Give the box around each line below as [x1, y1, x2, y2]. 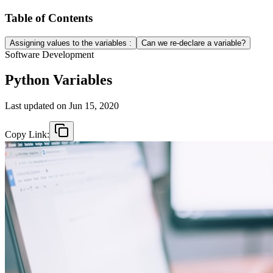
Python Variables [5, 72, 112, 88]
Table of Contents [5, 11, 93, 24]
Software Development [5, 49, 94, 60]
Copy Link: [5, 129, 49, 140]
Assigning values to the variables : [10, 38, 132, 48]
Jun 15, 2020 [69, 101, 119, 112]
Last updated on [5, 101, 69, 112]
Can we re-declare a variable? [141, 38, 246, 48]
